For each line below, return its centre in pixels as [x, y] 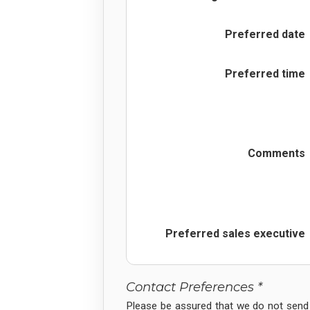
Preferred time [265, 73]
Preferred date [265, 35]
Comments [276, 154]
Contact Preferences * [194, 287]
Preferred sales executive [235, 233]
